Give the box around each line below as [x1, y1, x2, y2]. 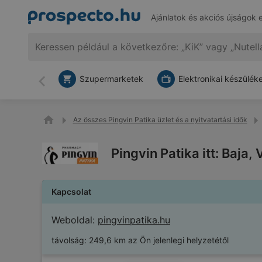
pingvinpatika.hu [98, 214, 170, 226]
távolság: [51, 235, 87, 245]
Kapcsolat [51, 187, 91, 196]
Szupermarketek [80, 74, 143, 84]
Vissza [41, 80, 70, 92]
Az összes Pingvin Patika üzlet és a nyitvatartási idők [73, 115, 247, 124]
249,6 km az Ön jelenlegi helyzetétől [89, 235, 229, 245]
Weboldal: [51, 214, 95, 226]
